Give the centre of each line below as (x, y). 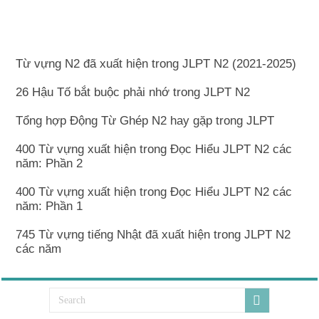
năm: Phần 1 (49, 206)
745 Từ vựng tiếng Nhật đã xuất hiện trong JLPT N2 (153, 234)
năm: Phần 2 (49, 163)
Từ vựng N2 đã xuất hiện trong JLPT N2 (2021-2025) (156, 63)
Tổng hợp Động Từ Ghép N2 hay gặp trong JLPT (145, 120)
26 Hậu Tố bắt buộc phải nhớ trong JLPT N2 (133, 92)
